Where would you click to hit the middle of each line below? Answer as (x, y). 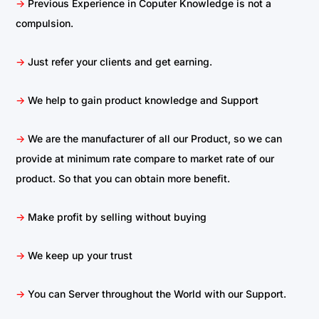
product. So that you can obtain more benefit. (123, 179)
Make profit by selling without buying (116, 217)
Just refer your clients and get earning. (119, 62)
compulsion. (45, 23)
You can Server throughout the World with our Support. (156, 294)
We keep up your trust (79, 256)
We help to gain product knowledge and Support (143, 100)
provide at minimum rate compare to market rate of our (145, 159)
